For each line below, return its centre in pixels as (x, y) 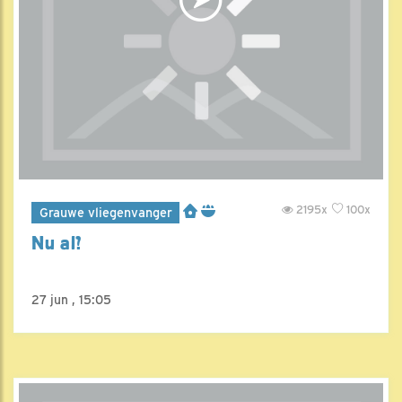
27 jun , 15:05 (71, 299)
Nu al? (57, 243)
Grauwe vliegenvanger (105, 212)
